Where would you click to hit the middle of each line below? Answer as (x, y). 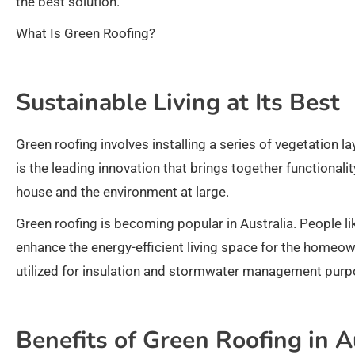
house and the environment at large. (122, 192)
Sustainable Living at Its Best (178, 103)
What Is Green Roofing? (86, 34)
